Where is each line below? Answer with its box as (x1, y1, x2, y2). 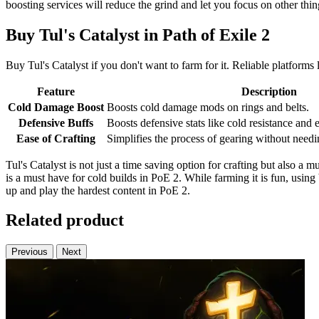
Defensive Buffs (19, 116, 93, 129)
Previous (11, 246, 48, 258)
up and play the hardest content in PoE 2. (6, 184, 190, 197)
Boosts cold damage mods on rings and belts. (107, 100, 309, 113)
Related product (6, 211, 124, 230)
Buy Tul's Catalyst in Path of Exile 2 (6, 25, 270, 44)
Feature (37, 85, 75, 98)
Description (241, 85, 297, 98)
